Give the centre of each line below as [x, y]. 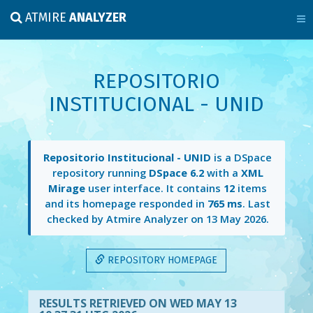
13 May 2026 [236, 219]
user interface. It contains [155, 188]
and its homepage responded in [126, 204]
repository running [100, 173]
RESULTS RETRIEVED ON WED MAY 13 [138, 303]
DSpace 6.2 [176, 173]
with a [222, 173]
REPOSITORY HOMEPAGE [161, 260]
